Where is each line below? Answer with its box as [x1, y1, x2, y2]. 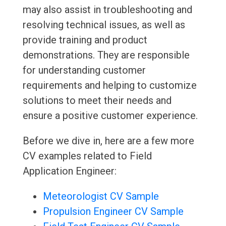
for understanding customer [22, 64, 146, 77]
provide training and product [22, 34, 147, 46]
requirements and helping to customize [22, 79, 197, 92]
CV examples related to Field [22, 150, 152, 162]
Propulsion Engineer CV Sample [42, 205, 184, 218]
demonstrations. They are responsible [22, 49, 190, 62]
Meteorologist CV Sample [42, 190, 159, 203]
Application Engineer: [22, 165, 117, 178]
